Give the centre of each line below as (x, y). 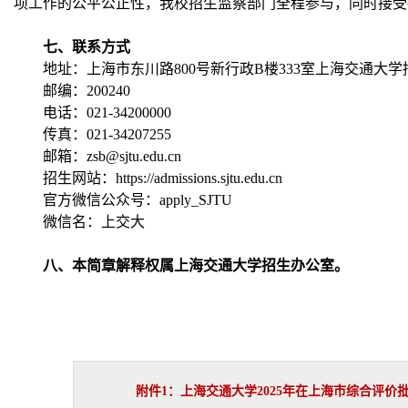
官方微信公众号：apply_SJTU (138, 199)
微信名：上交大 (94, 221)
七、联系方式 (87, 46)
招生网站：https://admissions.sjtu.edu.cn (163, 178)
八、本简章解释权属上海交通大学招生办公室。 (196, 265)
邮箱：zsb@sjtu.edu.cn (112, 156)
